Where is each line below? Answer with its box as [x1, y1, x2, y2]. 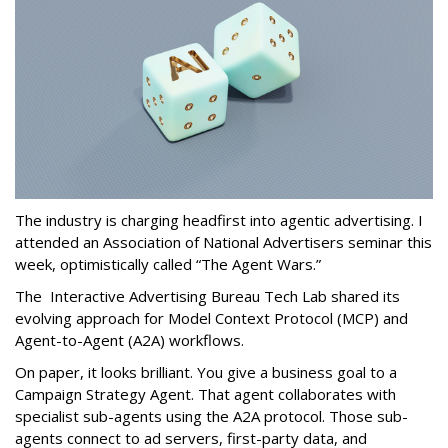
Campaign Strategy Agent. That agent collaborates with [15, 384, 396, 405]
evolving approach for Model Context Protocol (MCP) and [15, 308, 408, 329]
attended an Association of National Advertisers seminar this [15, 232, 432, 253]
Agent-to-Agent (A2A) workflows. [15, 330, 244, 351]
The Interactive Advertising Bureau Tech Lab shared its [15, 286, 400, 307]
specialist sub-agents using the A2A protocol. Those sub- [15, 406, 408, 427]
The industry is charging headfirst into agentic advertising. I [15, 210, 423, 231]
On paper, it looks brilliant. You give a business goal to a [15, 362, 397, 383]
